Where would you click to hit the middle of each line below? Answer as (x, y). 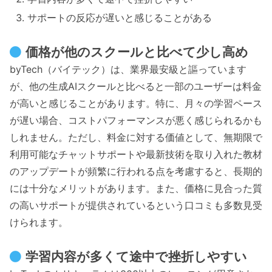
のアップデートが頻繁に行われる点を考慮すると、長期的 (136, 172)
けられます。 (39, 223)
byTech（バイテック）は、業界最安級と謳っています (128, 70)
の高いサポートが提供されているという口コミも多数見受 (136, 206)
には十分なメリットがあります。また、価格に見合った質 (136, 189)
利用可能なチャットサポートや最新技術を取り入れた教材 (136, 155)
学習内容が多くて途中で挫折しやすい (137, 256)
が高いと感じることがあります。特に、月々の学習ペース (136, 104)
